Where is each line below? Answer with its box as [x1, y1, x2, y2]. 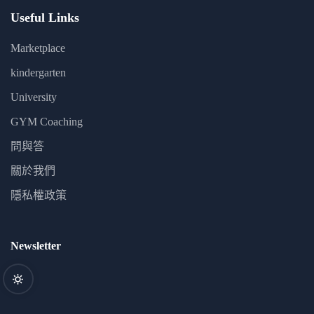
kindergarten [11, 66, 66, 78]
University [11, 90, 57, 103]
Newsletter [11, 239, 61, 252]
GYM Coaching [11, 115, 83, 128]
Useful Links [11, 10, 79, 25]
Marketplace [11, 41, 65, 54]
